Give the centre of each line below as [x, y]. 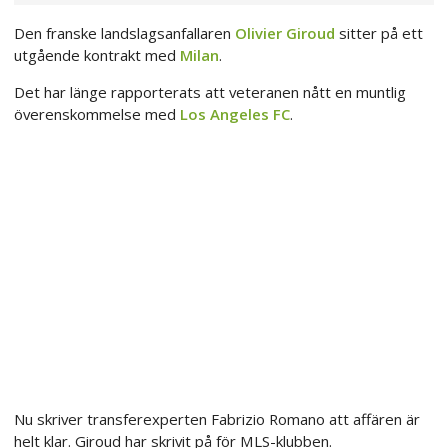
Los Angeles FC [235, 114]
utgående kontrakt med [97, 55]
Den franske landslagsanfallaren [124, 33]
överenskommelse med [97, 114]
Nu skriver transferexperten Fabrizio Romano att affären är [217, 418]
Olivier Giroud [285, 33]
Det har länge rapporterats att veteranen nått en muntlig [210, 92]
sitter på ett [379, 33]
